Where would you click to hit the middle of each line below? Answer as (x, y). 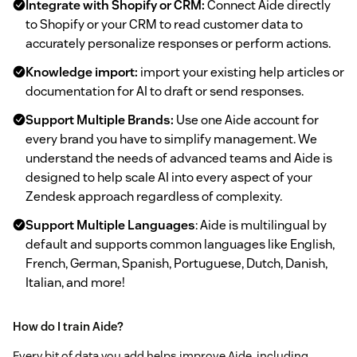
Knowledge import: (82, 72)
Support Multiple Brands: (100, 120)
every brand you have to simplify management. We (171, 139)
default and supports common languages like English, (180, 244)
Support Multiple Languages (110, 225)
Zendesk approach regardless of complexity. (154, 196)
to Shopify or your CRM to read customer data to (164, 24)
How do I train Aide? (68, 326)
